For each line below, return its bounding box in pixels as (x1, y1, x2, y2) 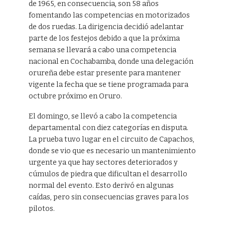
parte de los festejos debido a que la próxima (28, 34, 180, 43)
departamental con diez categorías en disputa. (28, 124, 188, 133)
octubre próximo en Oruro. (28, 91, 122, 100)
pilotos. (28, 204, 55, 213)
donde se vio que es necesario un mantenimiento (28, 147, 196, 156)
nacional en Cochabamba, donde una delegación (28, 57, 193, 66)
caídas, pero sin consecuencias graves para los (28, 193, 189, 202)
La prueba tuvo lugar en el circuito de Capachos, (28, 135, 194, 144)
